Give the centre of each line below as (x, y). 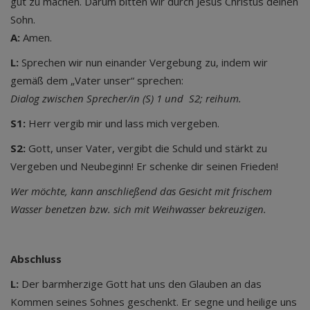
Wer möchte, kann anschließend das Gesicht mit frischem (141, 191)
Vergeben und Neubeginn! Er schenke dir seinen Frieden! (144, 166)
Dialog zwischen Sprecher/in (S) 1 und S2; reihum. (126, 98)
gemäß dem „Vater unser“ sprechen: (97, 80)
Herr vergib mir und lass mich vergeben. (122, 123)
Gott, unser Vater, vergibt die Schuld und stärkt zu (146, 148)
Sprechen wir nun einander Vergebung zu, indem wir (143, 62)
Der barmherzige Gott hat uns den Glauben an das (140, 284)
